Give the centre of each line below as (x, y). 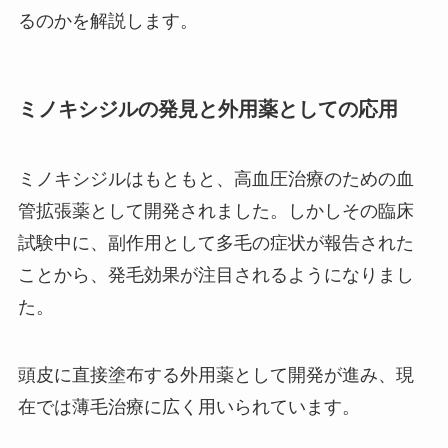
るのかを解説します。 (107, 21)
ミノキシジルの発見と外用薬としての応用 (207, 109)
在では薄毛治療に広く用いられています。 (188, 406)
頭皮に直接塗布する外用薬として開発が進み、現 (215, 374)
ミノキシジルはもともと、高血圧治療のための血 (215, 178)
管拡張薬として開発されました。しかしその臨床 (215, 210)
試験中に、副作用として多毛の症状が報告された (215, 242)
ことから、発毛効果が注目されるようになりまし (215, 274)
